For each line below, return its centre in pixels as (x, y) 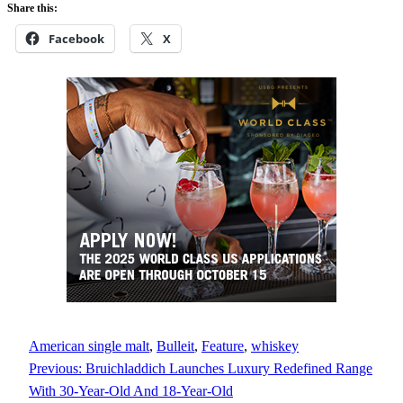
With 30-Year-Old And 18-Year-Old (131, 391)
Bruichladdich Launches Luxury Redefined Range (229, 369)
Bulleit (175, 346)
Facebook (76, 39)
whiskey (275, 346)
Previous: (55, 369)
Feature (223, 346)
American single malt (89, 346)
